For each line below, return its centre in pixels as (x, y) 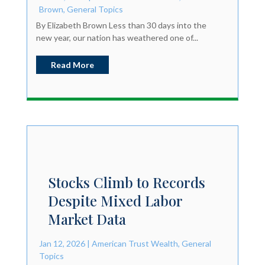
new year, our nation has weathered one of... (117, 37)
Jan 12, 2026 (62, 243)
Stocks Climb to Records (126, 182)
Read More (72, 64)
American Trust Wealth (135, 243)
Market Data (87, 219)
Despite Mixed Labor (115, 200)
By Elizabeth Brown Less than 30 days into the (121, 25)
